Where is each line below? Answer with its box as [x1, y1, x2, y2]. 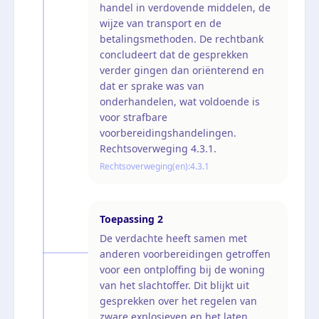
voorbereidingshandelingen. [100, 125, 236, 140]
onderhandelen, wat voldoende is [100, 94, 260, 108]
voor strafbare [100, 110, 167, 124]
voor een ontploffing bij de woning [100, 262, 265, 276]
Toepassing [100, 211, 155, 226]
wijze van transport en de [100, 16, 221, 30]
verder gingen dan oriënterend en [100, 63, 264, 77]
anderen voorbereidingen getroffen [100, 246, 271, 261]
